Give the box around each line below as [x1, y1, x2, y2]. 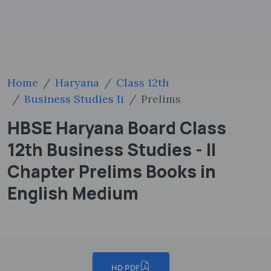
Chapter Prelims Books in [7, 160, 216, 183]
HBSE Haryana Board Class [7, 116, 226, 139]
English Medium [7, 181, 139, 204]
